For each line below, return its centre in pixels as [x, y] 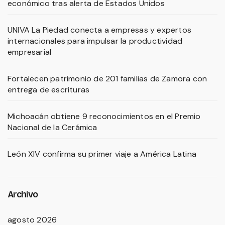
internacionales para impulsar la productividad [95, 41]
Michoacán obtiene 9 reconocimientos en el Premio [104, 116]
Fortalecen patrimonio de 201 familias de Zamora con [107, 78]
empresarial [30, 52]
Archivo [23, 194]
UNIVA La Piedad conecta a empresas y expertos [100, 30]
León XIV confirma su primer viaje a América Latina [102, 154]
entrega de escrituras [49, 89]
